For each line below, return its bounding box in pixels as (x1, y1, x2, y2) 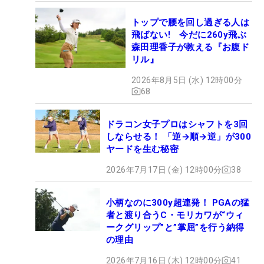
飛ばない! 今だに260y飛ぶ (131, 29, 246, 40)
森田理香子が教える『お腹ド (131, 41, 250, 52)
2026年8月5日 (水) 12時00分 (131, 75, 242, 85)
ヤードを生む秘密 (106, 143, 179, 154)
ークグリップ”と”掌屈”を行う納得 (106, 222, 245, 233)
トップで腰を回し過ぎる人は (131, 16, 250, 28)
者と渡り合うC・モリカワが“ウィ (106, 209, 244, 220)
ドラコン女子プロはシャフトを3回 (106, 118, 248, 130)
